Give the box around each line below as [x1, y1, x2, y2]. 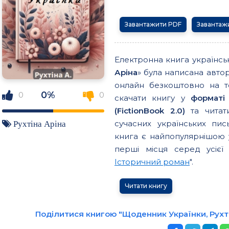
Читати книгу [125, 181, 167, 190]
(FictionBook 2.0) [114, 105, 185, 116]
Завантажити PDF [125, 20, 181, 28]
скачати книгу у [114, 93, 191, 103]
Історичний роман [114, 156, 190, 167]
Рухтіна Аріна [13, 119, 66, 128]
